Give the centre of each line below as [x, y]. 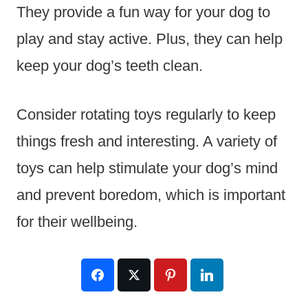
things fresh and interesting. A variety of [147, 142]
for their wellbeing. [77, 222]
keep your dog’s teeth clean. [110, 66]
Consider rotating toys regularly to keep [146, 115]
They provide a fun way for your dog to [143, 12]
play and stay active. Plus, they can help [150, 39]
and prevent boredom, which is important [151, 195]
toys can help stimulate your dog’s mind [147, 168]
